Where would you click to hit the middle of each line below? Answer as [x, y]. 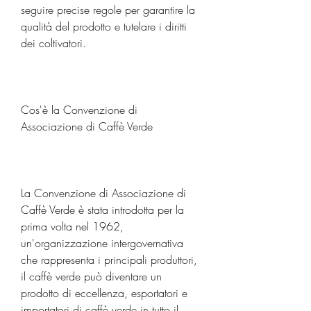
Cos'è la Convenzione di [79, 109]
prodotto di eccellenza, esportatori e [104, 293]
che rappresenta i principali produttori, [109, 259]
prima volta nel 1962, [72, 226]
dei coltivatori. [53, 43]
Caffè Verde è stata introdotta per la [102, 209]
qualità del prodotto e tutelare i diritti [104, 26]
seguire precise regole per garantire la [108, 9]
